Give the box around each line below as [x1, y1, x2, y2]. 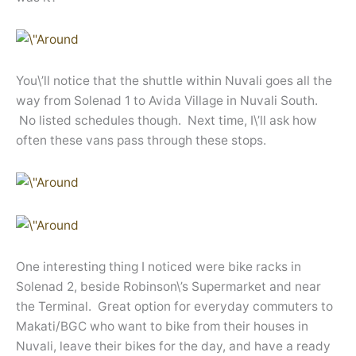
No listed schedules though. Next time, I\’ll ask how [16, 113, 317, 129]
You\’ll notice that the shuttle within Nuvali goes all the [16, 73, 332, 89]
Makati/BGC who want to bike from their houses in [16, 318, 308, 334]
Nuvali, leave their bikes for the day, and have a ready [16, 338, 331, 354]
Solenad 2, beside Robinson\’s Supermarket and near [16, 278, 321, 294]
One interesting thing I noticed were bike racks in [16, 258, 301, 274]
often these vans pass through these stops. [16, 133, 266, 149]
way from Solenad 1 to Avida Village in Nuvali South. [16, 93, 318, 109]
